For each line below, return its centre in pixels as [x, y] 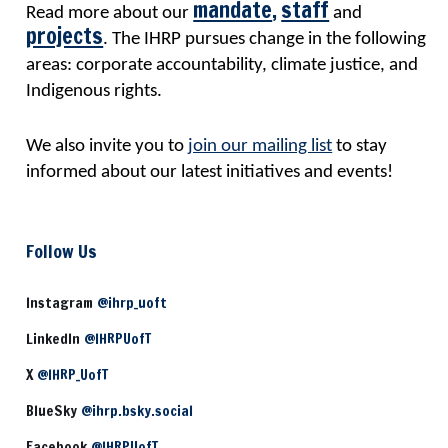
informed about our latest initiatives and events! [210, 172]
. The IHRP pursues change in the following [265, 40]
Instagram [62, 302]
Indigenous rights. [94, 92]
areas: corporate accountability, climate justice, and [222, 66]
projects [65, 36]
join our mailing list [260, 146]
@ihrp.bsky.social [137, 411]
